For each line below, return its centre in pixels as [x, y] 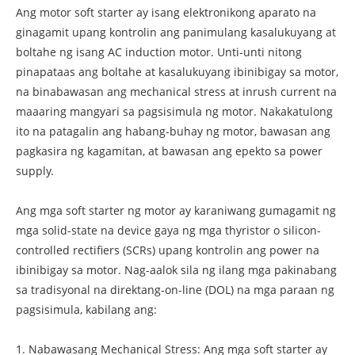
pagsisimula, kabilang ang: [86, 309]
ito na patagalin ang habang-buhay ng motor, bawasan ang [173, 131]
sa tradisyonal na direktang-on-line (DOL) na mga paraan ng [175, 289]
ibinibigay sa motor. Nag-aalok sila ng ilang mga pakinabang [176, 269]
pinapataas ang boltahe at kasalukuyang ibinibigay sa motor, [177, 71]
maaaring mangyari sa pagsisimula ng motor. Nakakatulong [174, 111]
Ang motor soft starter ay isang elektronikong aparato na [166, 12]
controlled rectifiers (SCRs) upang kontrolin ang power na [168, 250]
